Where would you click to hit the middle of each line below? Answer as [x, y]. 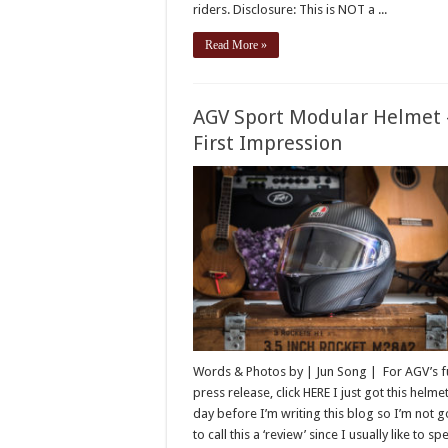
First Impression [268, 143]
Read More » [236, 45]
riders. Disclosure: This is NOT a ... [290, 10]
